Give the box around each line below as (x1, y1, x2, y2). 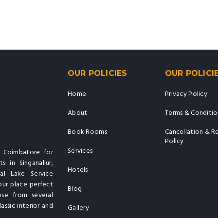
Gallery (68, 202, 89, 214)
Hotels (68, 164, 88, 176)
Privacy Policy (165, 89, 207, 100)
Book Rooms (68, 127, 107, 138)
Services (68, 145, 93, 157)
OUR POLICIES (68, 69, 127, 78)
